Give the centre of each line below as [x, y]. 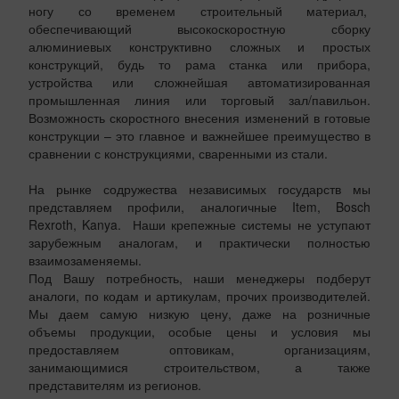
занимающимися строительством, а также [199, 367]
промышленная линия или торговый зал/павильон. [199, 100]
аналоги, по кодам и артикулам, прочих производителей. [199, 296]
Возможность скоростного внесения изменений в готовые [199, 118]
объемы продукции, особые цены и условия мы [199, 332]
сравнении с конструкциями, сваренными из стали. [178, 154]
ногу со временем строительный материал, [199, 11]
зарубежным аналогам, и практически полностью [199, 243]
